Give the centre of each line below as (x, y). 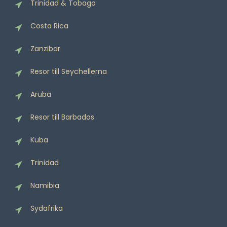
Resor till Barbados (62, 117)
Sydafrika (47, 209)
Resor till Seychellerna (69, 72)
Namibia (45, 186)
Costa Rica (49, 26)
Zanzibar (45, 49)
